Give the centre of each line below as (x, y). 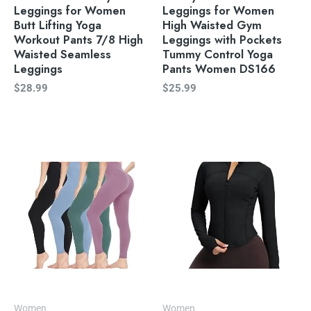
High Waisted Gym (212, 25)
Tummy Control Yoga (218, 54)
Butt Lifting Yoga (58, 25)
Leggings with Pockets (222, 39)
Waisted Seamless (62, 54)
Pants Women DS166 (219, 68)
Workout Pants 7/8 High (78, 39)
